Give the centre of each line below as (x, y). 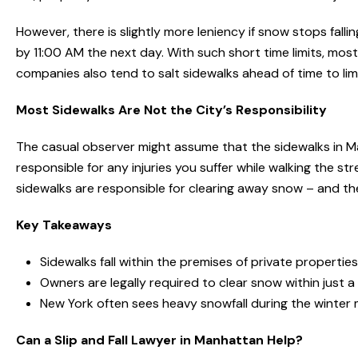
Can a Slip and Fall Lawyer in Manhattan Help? (159, 340)
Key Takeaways (64, 225)
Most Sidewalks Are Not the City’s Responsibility (171, 110)
